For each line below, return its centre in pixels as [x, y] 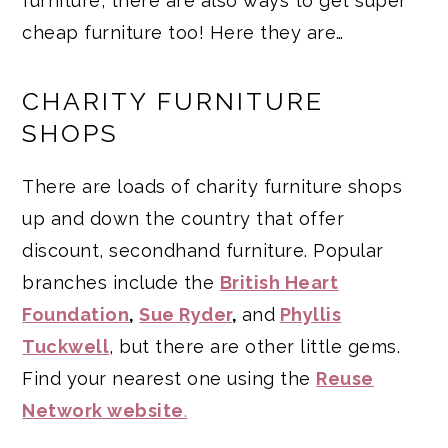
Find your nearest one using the [169, 378]
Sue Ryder [185, 314]
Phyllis [310, 314]
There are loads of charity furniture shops [212, 186]
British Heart [279, 282]
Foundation [76, 314]
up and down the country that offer [183, 218]
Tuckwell [66, 346]
